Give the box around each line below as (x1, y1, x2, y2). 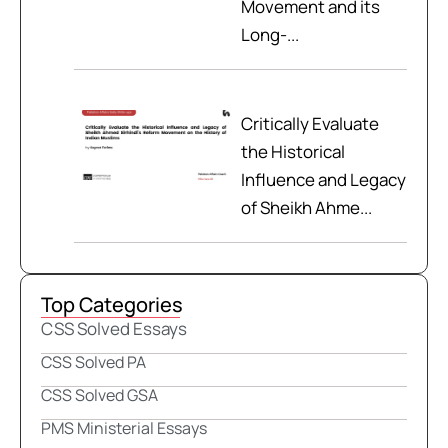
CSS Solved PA (41, 351, 146, 374)
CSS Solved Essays (41, 317, 187, 341)
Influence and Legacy (240, 168, 406, 192)
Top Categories (41, 291, 183, 319)
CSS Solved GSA (41, 384, 158, 407)
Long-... (240, 23, 299, 47)
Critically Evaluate (240, 112, 379, 136)
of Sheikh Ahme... (240, 196, 372, 220)
